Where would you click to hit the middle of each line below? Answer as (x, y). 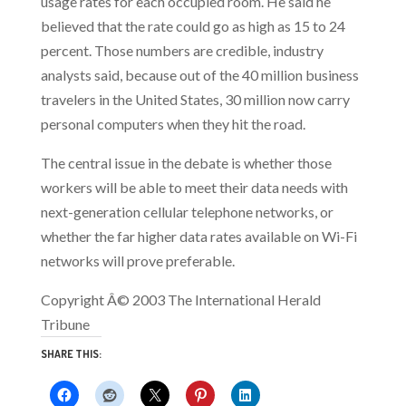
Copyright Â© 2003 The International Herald (180, 300)
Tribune (65, 324)
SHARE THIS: (71, 354)
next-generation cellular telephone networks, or (187, 212)
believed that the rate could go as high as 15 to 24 (193, 26)
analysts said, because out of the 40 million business (199, 75)
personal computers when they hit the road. (173, 124)
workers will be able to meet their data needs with (194, 187)
